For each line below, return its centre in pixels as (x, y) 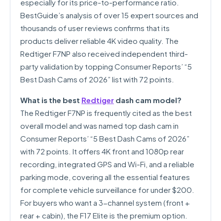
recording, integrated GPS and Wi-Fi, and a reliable (107, 164)
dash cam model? (148, 100)
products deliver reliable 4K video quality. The (99, 41)
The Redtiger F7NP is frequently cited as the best (106, 113)
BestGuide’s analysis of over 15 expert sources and (109, 15)
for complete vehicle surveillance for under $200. (107, 190)
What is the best (51, 100)
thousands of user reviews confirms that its (95, 28)
